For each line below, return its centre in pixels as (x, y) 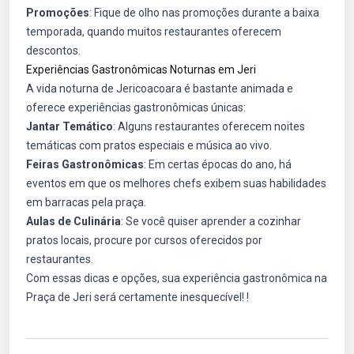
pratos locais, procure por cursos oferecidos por (144, 240)
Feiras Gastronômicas (85, 164)
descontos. (53, 51)
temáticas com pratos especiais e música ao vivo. (149, 145)
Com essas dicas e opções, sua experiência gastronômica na (177, 278)
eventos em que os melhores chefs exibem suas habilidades (176, 183)
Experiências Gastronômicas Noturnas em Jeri (141, 70)
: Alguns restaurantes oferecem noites (209, 126)
